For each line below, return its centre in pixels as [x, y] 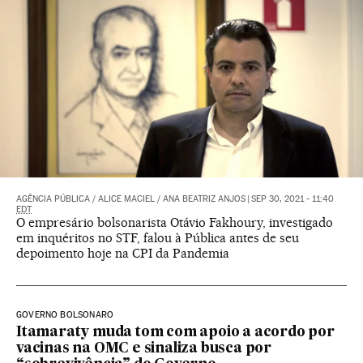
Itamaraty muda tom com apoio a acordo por [175, 333]
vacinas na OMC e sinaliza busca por [144, 349]
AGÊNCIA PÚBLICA [53, 199]
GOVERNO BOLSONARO [65, 315]
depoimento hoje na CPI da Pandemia [123, 254]
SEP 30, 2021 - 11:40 [293, 199]
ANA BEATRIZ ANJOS [204, 199]
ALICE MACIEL [126, 199]
